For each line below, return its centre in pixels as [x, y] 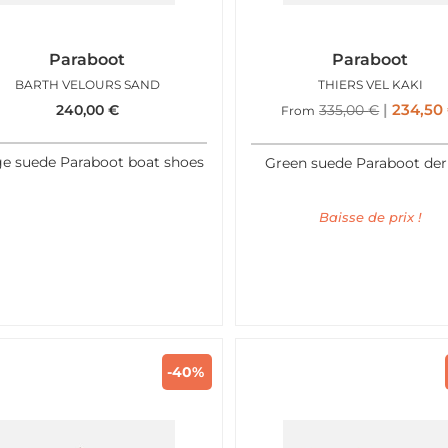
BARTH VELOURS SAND [87, 84]
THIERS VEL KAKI [370, 84]
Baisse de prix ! [370, 216]
